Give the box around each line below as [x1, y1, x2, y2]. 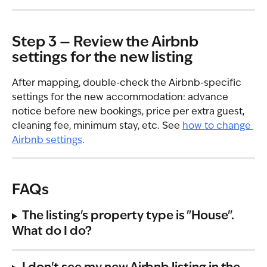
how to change [182, 121, 253, 131]
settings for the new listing [12, 51, 193, 66]
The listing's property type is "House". [21, 210, 237, 223]
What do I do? [12, 226, 92, 238]
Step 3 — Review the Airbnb [12, 35, 201, 50]
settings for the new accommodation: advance [12, 92, 231, 103]
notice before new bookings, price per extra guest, [12, 107, 247, 117]
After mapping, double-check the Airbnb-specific [12, 78, 244, 88]
